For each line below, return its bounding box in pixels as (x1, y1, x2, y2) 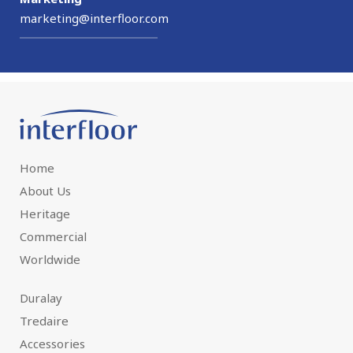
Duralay (20, 289, 62, 306)
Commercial (20, 228, 87, 244)
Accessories (20, 335, 85, 351)
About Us (20, 182, 71, 199)
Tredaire (20, 312, 69, 329)
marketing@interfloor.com (20, 10, 169, 27)
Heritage (20, 205, 70, 221)
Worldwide (20, 251, 80, 267)
